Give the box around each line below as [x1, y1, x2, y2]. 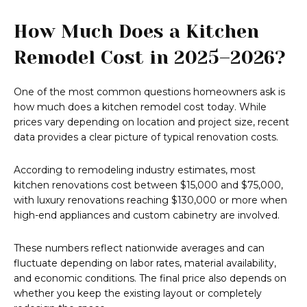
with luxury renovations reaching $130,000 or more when [14, 194, 287, 207]
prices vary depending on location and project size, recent [14, 116, 289, 129]
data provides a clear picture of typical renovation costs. [14, 131, 278, 144]
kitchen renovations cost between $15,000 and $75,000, [14, 179, 283, 192]
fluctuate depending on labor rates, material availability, [14, 257, 276, 270]
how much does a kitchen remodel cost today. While [14, 101, 267, 114]
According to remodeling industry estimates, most [14, 164, 256, 177]
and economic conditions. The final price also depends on [14, 272, 286, 285]
